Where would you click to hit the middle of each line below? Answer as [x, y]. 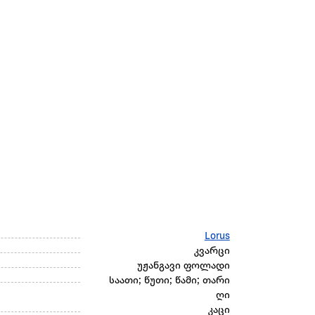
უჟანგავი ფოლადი [183, 266]
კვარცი [212, 252]
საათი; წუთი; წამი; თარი [169, 281]
